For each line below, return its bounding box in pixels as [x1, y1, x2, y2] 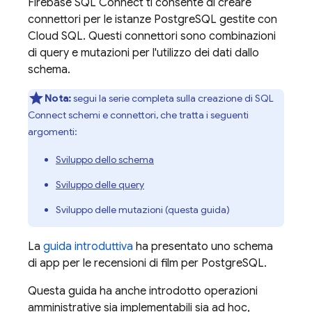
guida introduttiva [43, 240, 133, 253]
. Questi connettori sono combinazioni [83, 29, 276, 43]
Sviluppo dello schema [56, 153, 154, 166]
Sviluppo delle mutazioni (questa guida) [56, 203, 230, 216]
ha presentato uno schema [133, 240, 273, 253]
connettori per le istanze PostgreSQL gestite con [28, 13, 277, 26]
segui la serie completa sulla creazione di [71, 92, 256, 104]
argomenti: [28, 125, 77, 138]
